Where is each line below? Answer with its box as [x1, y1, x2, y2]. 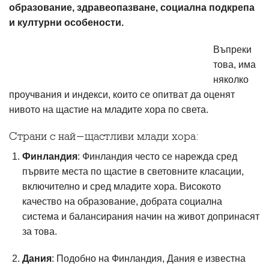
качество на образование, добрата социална [22, 196, 223, 207]
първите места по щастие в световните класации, [22, 166, 244, 177]
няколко [213, 74, 249, 85]
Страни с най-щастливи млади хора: [17, 130, 199, 143]
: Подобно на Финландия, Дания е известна [52, 253, 246, 264]
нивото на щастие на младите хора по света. [9, 104, 208, 115]
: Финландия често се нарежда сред [77, 151, 238, 162]
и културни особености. [9, 17, 124, 28]
